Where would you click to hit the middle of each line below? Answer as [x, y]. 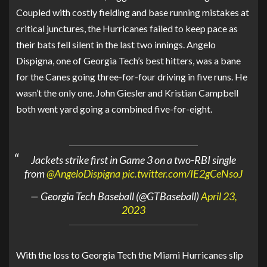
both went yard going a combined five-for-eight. [114, 108]
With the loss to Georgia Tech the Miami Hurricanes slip [130, 254]
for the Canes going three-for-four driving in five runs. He [132, 76]
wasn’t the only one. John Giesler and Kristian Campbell [127, 92]
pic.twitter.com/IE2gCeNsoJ [182, 174]
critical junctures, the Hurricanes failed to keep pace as [127, 28]
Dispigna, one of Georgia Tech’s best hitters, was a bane [128, 60]
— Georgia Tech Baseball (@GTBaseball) [115, 196]
